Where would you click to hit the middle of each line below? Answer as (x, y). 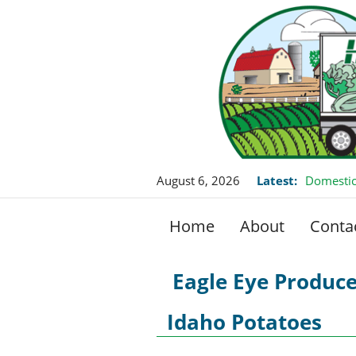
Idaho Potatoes (244, 321)
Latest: (277, 180)
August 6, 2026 (198, 180)
